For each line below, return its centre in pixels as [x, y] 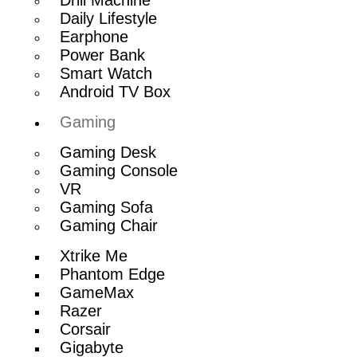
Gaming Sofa [107, 207]
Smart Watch [106, 73]
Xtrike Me [94, 255]
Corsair [86, 329]
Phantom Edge [113, 274]
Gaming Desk [108, 152]
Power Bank [103, 55]
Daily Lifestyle [109, 18]
